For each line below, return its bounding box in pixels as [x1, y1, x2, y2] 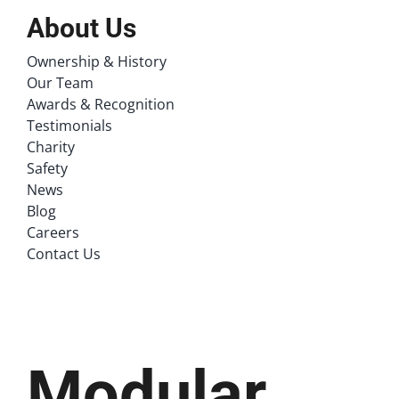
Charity [26, 137, 75, 157]
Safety [26, 159, 68, 178]
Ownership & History [26, 52, 167, 71]
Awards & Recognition [26, 94, 175, 114]
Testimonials [26, 116, 112, 135]
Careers [26, 223, 79, 242]
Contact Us [26, 244, 101, 264]
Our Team [26, 73, 94, 93]
